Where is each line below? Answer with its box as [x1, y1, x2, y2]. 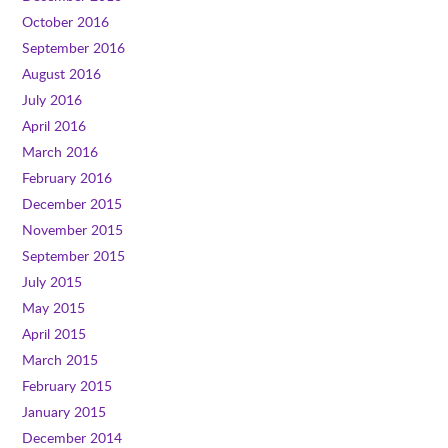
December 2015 [22, 194, 123, 213]
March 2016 [22, 142, 99, 161]
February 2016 [22, 168, 113, 187]
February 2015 [22, 376, 113, 395]
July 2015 [22, 272, 83, 291]
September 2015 [22, 246, 126, 265]
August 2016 [22, 64, 102, 83]
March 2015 [22, 350, 99, 369]
